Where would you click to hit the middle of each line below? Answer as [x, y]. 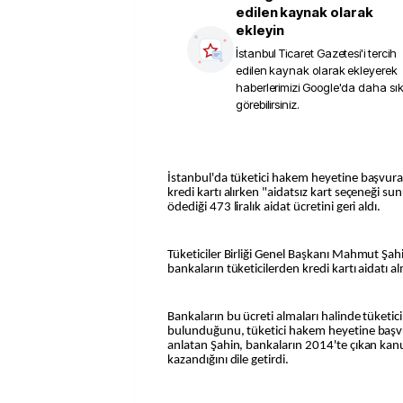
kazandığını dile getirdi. [228, 361]
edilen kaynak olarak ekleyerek [317, 70]
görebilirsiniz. [268, 104]
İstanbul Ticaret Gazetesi [299, 53]
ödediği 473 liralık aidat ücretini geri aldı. [274, 207]
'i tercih [379, 53]
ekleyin [260, 30]
